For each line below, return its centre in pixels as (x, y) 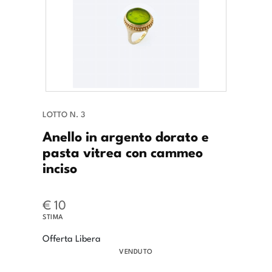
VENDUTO (136, 251)
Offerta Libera (72, 238)
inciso (60, 167)
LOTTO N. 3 (64, 114)
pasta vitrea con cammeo (123, 151)
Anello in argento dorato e (126, 136)
